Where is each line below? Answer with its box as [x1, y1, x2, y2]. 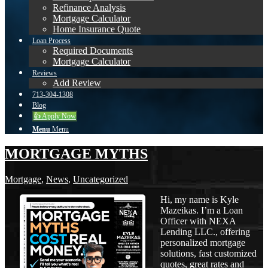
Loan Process [32, 36, 71, 45]
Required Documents [53, 45, 133, 56]
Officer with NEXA [160, 215, 236, 226]
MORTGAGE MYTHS [5, 145, 148, 162]
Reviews [32, 69, 57, 77]
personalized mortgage [160, 237, 245, 248]
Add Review [53, 78, 101, 88]
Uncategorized [73, 173, 128, 184]
